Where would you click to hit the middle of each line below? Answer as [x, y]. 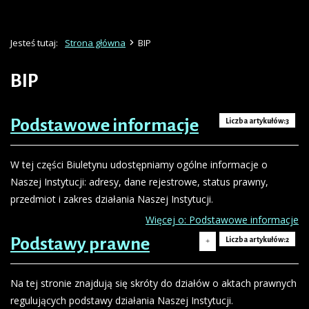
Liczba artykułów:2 [257, 239]
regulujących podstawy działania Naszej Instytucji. [122, 300]
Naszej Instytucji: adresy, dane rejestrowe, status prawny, [139, 181]
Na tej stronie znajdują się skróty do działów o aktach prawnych [153, 283]
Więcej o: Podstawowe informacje [222, 219]
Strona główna [95, 42]
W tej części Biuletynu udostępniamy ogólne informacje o [139, 164]
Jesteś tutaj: [34, 42]
